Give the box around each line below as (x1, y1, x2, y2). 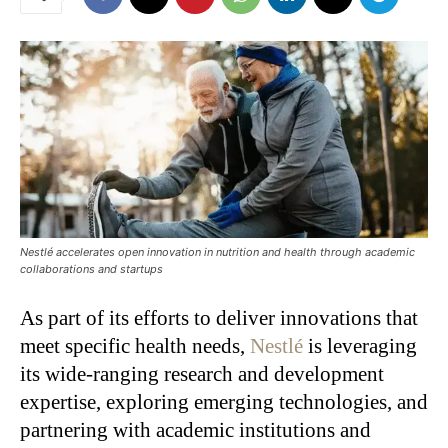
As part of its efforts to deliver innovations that (20, 306, 418, 331)
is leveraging (303, 334, 417, 359)
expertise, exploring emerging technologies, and (20, 390, 428, 415)
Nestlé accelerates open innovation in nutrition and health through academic (20, 245, 415, 260)
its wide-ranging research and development (20, 362, 384, 387)
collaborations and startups (20, 262, 163, 277)
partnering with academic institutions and (20, 418, 371, 443)
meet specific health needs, (20, 334, 250, 359)
